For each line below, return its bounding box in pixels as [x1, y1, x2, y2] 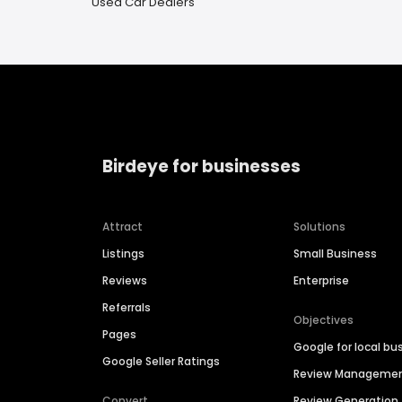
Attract [102, 219, 143, 235]
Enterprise [293, 273, 350, 289]
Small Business [293, 246, 378, 262]
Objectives [293, 312, 354, 328]
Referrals [102, 300, 151, 316]
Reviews [102, 273, 147, 289]
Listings [102, 246, 144, 262]
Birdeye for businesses [102, 153, 301, 179]
